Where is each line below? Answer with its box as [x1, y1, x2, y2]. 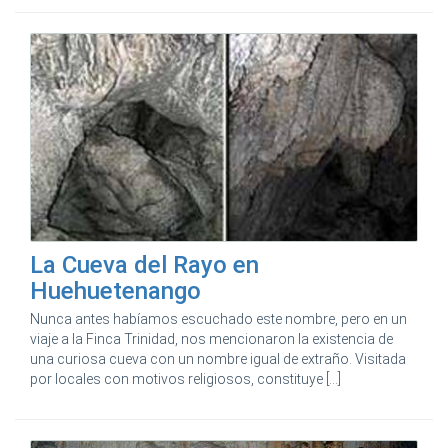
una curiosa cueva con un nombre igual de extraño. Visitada [30, 351, 406, 368]
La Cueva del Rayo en [30, 251, 259, 280]
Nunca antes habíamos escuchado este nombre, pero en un [30, 311, 407, 328]
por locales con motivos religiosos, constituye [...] [30, 371, 341, 388]
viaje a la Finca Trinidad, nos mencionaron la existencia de [30, 331, 393, 348]
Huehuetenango [30, 277, 201, 306]
